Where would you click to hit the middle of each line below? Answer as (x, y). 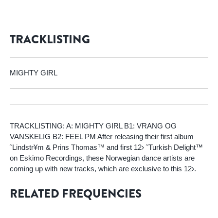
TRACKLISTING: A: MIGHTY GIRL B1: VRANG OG (93, 126)
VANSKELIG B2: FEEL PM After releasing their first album (102, 136)
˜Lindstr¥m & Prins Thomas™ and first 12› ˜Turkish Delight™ (106, 147)
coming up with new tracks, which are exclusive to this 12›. (103, 169)
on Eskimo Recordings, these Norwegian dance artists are (102, 158)
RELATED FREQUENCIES (76, 194)
